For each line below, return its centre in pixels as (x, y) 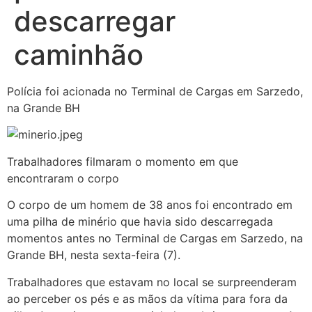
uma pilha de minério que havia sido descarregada (140, 222)
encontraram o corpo (63, 178)
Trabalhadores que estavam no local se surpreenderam (152, 282)
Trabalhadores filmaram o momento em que (123, 161)
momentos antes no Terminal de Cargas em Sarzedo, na (155, 239)
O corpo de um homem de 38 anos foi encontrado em (150, 205)
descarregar (95, 21)
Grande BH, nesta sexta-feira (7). (94, 255)
